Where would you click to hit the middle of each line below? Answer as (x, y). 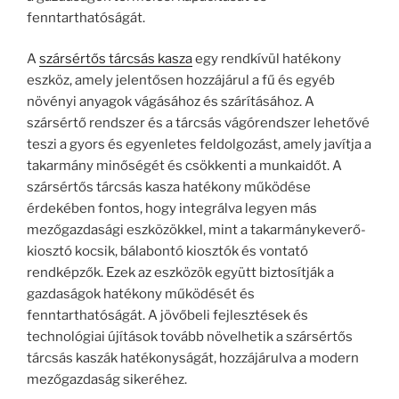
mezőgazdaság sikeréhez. (107, 380)
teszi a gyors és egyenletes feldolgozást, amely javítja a (199, 145)
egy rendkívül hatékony (267, 59)
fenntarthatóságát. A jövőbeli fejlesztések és (167, 316)
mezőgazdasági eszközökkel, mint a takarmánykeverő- (196, 230)
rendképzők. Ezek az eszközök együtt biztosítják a (180, 273)
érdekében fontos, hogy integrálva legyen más (172, 209)
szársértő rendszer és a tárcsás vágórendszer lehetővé (198, 123)
